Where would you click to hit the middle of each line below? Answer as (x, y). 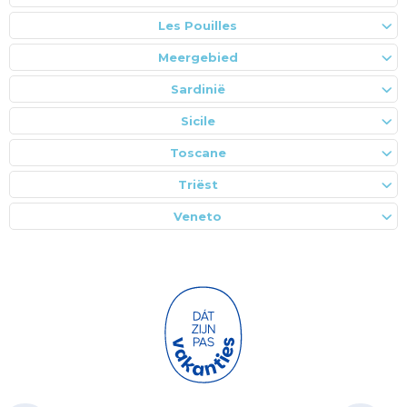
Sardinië (198, 89)
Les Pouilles (198, 25)
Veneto (198, 216)
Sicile (198, 120)
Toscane (198, 152)
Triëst (198, 184)
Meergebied (198, 57)
